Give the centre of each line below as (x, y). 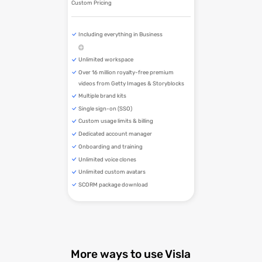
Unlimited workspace (106, 60)
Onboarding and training (110, 146)
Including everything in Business (120, 34)
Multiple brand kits (102, 96)
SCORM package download (113, 184)
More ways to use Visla (131, 254)
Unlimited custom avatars (112, 172)
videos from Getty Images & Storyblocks (131, 83)
